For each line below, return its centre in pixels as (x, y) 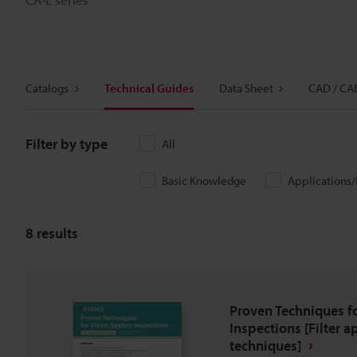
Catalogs (47, 88)
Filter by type (67, 144)
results (56, 233)
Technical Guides (149, 88)
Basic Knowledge (204, 180)
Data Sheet (246, 88)
